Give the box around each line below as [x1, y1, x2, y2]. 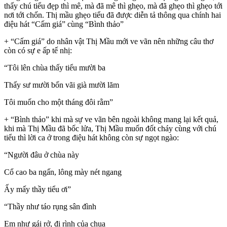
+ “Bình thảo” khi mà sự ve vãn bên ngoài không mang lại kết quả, [4, 115, 218, 124]
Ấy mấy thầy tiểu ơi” [4, 184, 71, 194]
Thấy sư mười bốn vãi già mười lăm [4, 80, 119, 89]
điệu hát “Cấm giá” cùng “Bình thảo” [4, 19, 124, 28]
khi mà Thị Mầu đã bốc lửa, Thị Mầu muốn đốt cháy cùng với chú [4, 124, 216, 133]
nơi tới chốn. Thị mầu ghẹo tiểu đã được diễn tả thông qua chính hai [4, 10, 221, 19]
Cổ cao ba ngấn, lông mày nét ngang [4, 167, 122, 176]
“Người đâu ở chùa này [4, 150, 79, 159]
